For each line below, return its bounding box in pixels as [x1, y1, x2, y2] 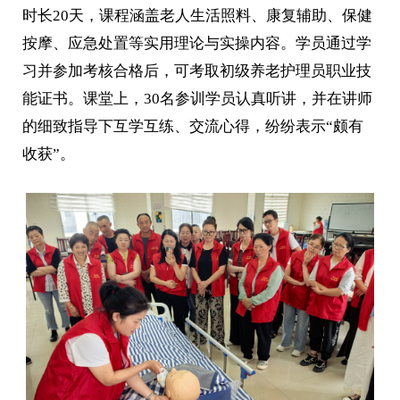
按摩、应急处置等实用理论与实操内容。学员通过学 [22, 34, 372, 52]
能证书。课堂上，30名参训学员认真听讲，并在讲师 [22, 89, 373, 107]
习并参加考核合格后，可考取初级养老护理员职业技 [22, 62, 372, 79]
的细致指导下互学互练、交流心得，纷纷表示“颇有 [22, 117, 364, 135]
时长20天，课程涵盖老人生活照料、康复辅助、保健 [22, 6, 373, 24]
